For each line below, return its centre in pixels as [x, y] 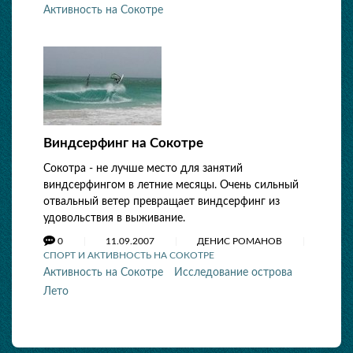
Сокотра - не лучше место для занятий [143, 169]
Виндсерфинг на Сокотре [123, 143]
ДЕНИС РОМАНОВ [241, 241]
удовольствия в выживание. [114, 218]
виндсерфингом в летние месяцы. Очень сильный [171, 185]
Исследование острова [233, 273]
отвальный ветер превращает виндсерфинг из [162, 202]
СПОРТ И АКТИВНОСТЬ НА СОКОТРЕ [129, 255]
